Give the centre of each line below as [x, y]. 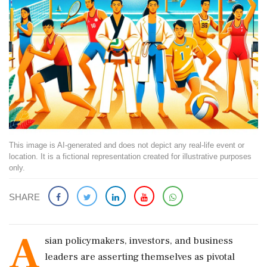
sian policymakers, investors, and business [139, 241]
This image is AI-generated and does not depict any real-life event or [127, 145]
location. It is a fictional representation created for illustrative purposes [130, 156]
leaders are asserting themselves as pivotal [140, 257]
